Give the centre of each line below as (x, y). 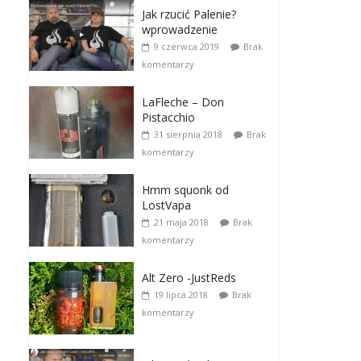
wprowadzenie (180, 29)
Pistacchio (168, 117)
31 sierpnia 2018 (188, 134)
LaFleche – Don (183, 102)
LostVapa (166, 205)
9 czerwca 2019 (187, 46)
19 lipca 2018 (181, 294)
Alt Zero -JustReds (189, 277)
